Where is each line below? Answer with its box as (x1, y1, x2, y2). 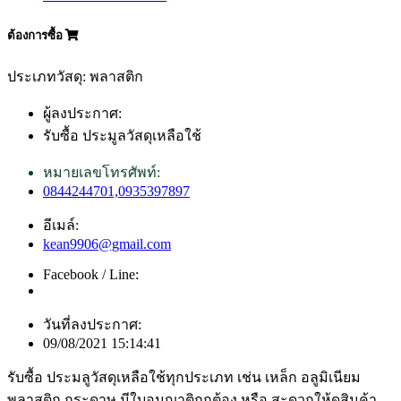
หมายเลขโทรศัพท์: (43, 164, 160, 180)
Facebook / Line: (43, 266, 139, 282)
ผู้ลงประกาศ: (43, 105, 122, 121)
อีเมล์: (43, 217, 79, 233)
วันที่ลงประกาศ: (43, 316, 141, 332)
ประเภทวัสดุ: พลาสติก (7, 68, 143, 84)
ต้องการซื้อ (7, 29, 65, 43)
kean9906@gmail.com (43, 235, 171, 252)
